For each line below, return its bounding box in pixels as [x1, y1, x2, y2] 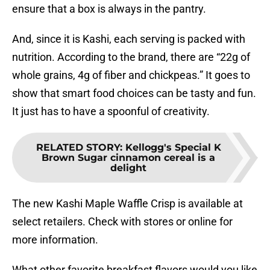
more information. [12, 233, 98, 246]
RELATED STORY [36, 142, 120, 154]
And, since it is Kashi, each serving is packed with [12, 33, 245, 46]
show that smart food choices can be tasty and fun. [12, 87, 256, 100]
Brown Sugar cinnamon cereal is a [42, 152, 215, 164]
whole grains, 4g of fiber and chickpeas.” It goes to [12, 69, 250, 82]
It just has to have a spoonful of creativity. [12, 105, 210, 118]
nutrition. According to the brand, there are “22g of [12, 51, 250, 64]
